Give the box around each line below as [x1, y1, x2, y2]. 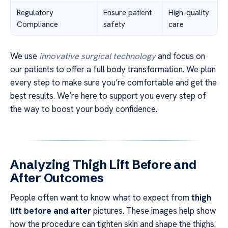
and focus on [156, 50, 205, 62]
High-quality [168, 8, 209, 18]
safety [103, 19, 125, 30]
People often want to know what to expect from [10, 192, 191, 204]
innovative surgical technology [39, 50, 156, 62]
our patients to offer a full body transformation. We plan [10, 64, 216, 75]
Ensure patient [103, 8, 152, 18]
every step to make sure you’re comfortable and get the [10, 77, 217, 89]
